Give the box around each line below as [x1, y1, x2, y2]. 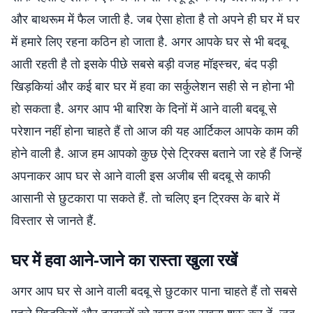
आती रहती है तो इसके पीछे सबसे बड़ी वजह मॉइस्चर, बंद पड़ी [11, 55, 277, 72]
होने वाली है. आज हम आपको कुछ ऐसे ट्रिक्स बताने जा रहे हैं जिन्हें [11, 145, 302, 161]
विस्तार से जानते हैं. [11, 212, 96, 228]
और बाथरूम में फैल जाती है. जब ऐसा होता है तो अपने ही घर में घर [11, 10, 300, 27]
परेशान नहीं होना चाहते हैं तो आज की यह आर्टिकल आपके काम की [11, 122, 298, 139]
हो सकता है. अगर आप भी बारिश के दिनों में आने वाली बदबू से [11, 100, 277, 117]
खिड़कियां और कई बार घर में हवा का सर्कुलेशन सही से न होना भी [11, 78, 294, 94]
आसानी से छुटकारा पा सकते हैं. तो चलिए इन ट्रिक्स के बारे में [11, 189, 279, 206]
